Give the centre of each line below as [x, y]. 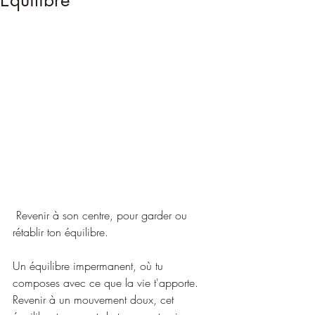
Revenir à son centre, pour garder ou [102, 216]
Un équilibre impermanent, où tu [90, 266]
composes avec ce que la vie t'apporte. [105, 283]
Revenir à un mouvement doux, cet [95, 300]
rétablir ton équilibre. [60, 232]
